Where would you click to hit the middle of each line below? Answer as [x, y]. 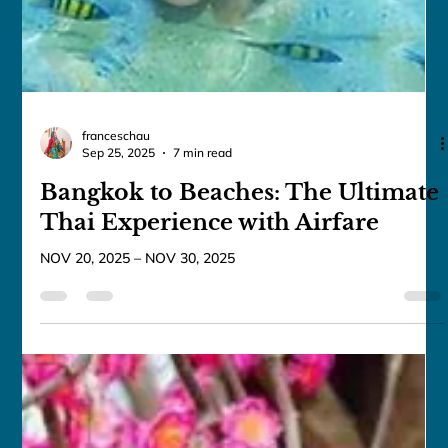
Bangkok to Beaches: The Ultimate [240, 357]
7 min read [203, 317]
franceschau [116, 300]
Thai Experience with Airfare [210, 387]
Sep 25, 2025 [119, 317]
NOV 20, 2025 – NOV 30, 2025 [138, 422]
